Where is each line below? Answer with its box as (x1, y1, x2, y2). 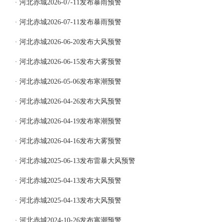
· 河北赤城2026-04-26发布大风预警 (15, 98, 121, 105)
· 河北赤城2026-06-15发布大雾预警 (15, 58, 121, 65)
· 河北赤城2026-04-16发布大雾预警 (15, 137, 121, 145)
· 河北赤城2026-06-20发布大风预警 (15, 38, 121, 46)
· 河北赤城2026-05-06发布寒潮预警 (15, 78, 121, 85)
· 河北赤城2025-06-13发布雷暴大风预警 (15, 157, 135, 165)
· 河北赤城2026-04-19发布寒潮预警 (15, 117, 121, 125)
